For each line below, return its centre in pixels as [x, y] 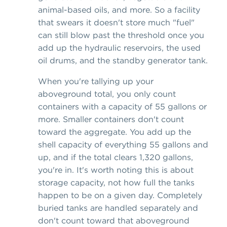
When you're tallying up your [96, 81]
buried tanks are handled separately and [118, 207]
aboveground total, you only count [107, 93]
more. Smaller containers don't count [111, 119]
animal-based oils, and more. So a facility [119, 9]
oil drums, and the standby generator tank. [123, 60]
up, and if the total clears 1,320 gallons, [116, 157]
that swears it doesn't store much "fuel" [116, 22]
